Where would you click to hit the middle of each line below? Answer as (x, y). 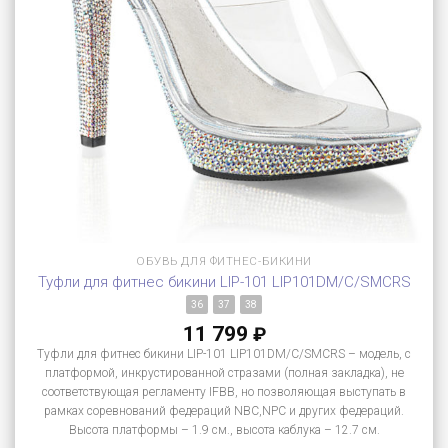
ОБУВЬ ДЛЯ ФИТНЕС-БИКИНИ (224, 261)
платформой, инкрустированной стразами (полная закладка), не (224, 373)
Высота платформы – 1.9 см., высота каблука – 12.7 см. (224, 430)
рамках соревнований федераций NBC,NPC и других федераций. (224, 411)
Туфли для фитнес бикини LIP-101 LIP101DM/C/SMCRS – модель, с (224, 354)
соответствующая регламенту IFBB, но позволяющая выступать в (224, 392)
